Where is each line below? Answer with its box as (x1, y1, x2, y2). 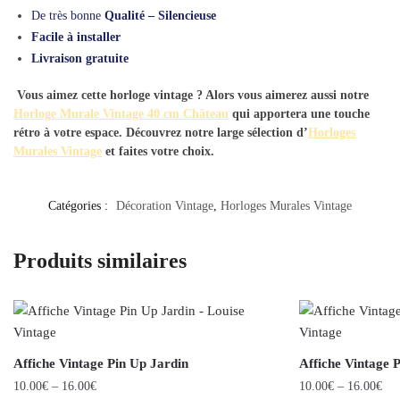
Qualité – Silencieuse (101, 8, 216, 22)
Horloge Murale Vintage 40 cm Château (13, 106, 229, 121)
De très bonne (31, 8, 101, 22)
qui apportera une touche (232, 106, 370, 121)
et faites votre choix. (105, 144, 214, 158)
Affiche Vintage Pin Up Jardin (13, 355, 188, 371)
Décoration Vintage (116, 198, 213, 212)
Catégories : (48, 198, 112, 212)
